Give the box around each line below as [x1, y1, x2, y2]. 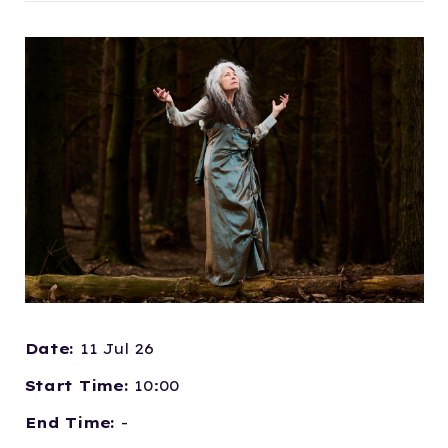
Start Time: [24, 376, 135, 395]
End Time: [24, 413, 121, 432]
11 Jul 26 [79, 339, 154, 358]
